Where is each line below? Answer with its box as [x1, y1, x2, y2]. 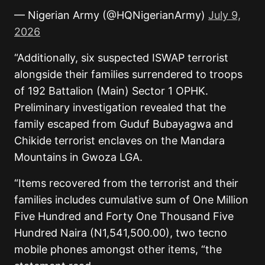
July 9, [208, 9, 241, 22]
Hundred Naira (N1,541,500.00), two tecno [14, 227, 227, 240]
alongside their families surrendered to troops [14, 68, 243, 81]
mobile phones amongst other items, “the [14, 243, 222, 256]
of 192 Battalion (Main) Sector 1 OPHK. [14, 85, 208, 98]
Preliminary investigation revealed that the [14, 101, 226, 114]
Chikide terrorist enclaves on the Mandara [14, 134, 225, 147]
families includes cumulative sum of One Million [14, 193, 248, 206]
